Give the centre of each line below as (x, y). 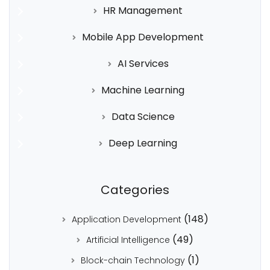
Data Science (143, 116)
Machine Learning (143, 90)
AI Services (143, 63)
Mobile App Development (143, 37)
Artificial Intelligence (128, 240)
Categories (135, 190)
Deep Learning (143, 143)
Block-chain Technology (133, 260)
